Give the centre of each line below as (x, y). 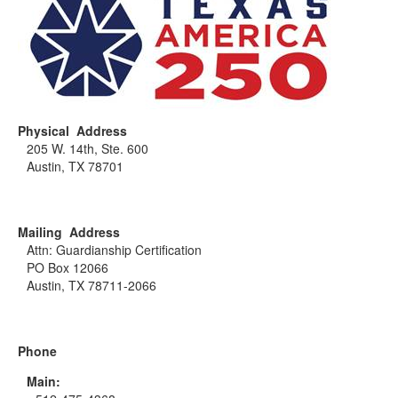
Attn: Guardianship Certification (114, 250)
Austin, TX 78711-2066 (92, 285)
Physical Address (72, 131)
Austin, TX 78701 (75, 166)
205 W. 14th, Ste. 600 (88, 148)
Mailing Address (69, 232)
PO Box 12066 (68, 267)
